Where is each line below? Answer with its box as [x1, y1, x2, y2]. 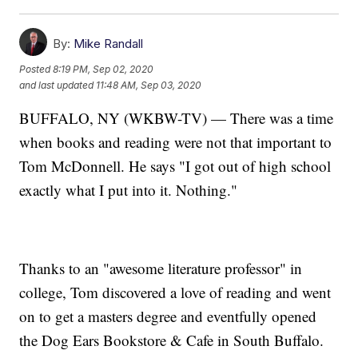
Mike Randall [74, 36, 144, 52]
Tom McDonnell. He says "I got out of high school [19, 156, 332, 177]
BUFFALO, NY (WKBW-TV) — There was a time [19, 108, 334, 129]
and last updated [19, 78, 94, 91]
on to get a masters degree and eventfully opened [19, 306, 317, 327]
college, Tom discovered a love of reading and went [19, 282, 332, 303]
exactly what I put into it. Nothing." [19, 180, 238, 201]
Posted [19, 62, 54, 75]
